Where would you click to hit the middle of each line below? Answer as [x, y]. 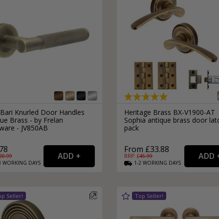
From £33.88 [147, 149]
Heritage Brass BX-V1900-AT [170, 112]
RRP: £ [132, 156]
